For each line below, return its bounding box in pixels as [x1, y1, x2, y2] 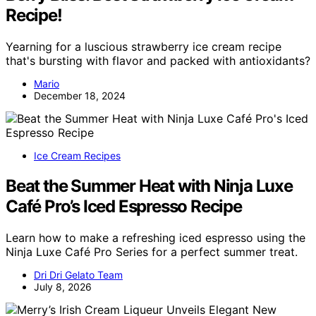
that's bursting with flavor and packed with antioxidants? [6, 54, 310, 68]
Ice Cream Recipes [34, 150, 121, 162]
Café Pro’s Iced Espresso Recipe [6, 196, 242, 217]
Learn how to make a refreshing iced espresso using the [6, 231, 305, 245]
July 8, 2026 [34, 281, 92, 293]
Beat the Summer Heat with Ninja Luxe [6, 176, 293, 197]
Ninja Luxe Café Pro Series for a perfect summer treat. [6, 245, 298, 259]
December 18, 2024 [34, 90, 126, 102]
